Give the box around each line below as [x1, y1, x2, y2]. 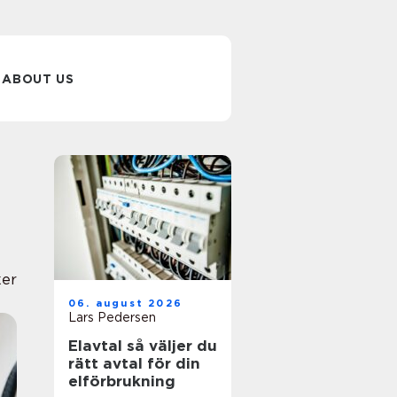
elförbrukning [68, 372, 175, 390]
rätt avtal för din [68, 354, 200, 372]
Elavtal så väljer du [68, 337, 127, 354]
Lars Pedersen [68, 310, 156, 324]
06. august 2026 [68, 297, 183, 309]
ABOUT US [2, 72, 74, 86]
